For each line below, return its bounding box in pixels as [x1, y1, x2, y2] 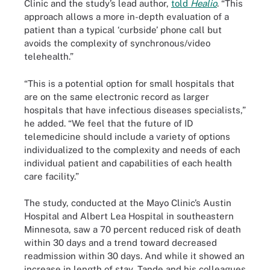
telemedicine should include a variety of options [24, 131, 230, 142]
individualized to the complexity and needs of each [24, 144, 240, 155]
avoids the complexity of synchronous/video [24, 38, 210, 48]
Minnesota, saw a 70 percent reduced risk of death [24, 224, 241, 234]
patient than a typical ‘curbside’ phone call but [24, 25, 222, 35]
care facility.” [24, 171, 79, 181]
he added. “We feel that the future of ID [24, 118, 193, 128]
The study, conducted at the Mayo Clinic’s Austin [24, 198, 231, 208]
